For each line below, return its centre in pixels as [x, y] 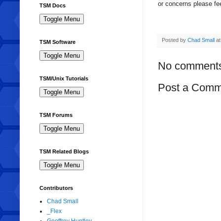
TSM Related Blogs [64, 152]
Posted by [175, 40]
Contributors [56, 188]
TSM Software [57, 42]
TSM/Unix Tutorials [64, 79]
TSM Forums [56, 115]
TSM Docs [53, 6]
